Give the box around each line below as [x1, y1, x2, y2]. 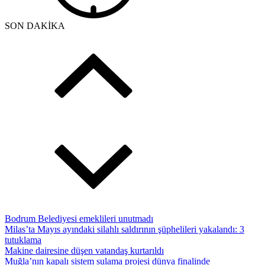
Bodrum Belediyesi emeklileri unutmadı [5, 214, 153, 224]
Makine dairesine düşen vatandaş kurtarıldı [5, 245, 164, 256]
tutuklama [5, 235, 41, 245]
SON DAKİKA [5, 21, 65, 31]
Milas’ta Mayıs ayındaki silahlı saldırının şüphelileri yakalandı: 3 [5, 224, 244, 234]
